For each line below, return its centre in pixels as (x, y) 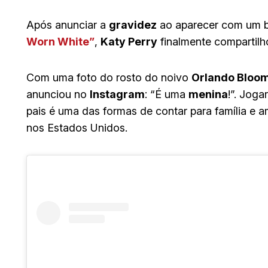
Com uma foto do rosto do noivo (109, 78)
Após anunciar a (68, 25)
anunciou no (58, 95)
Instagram (117, 95)
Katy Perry (129, 42)
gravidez (133, 25)
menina (208, 95)
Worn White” (60, 42)
